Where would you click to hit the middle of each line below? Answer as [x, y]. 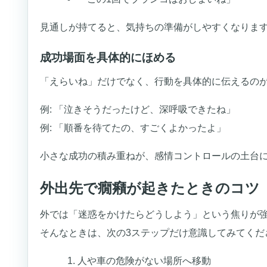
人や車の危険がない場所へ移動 [144, 260]
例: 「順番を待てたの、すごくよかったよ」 [133, 127]
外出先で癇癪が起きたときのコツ [150, 188]
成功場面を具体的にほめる [108, 58]
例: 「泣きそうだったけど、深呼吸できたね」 [138, 109]
